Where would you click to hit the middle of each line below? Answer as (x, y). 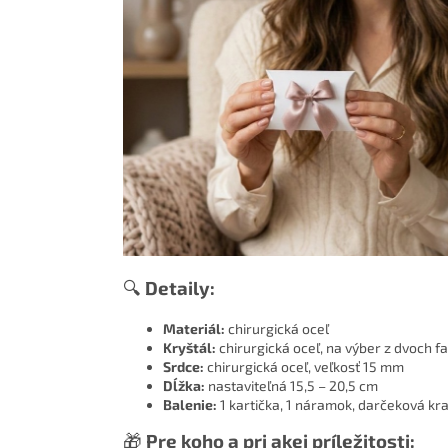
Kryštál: (189, 348)
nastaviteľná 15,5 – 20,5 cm (291, 386)
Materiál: (194, 329)
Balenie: (190, 405)
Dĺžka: (184, 386)
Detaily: (180, 288)
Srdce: (183, 367)
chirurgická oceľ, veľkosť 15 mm (304, 367)
